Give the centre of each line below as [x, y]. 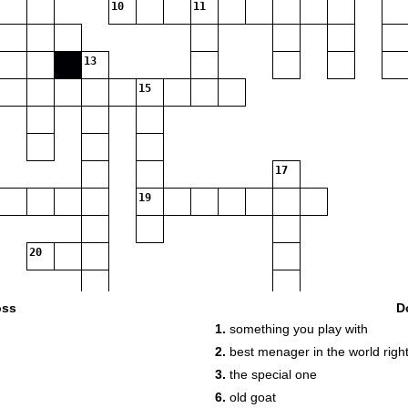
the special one [271, 374]
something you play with [297, 329]
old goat [251, 397]
